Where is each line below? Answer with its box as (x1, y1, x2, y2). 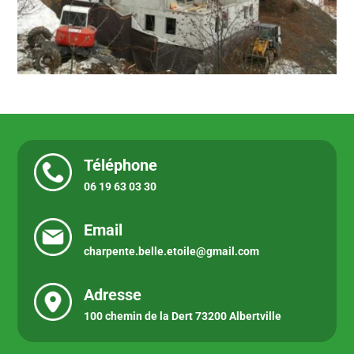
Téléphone (83, 155, 157, 175)
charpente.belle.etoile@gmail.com (83, 244, 259, 258)
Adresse (83, 284, 141, 304)
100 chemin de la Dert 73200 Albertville (83, 309, 281, 322)
